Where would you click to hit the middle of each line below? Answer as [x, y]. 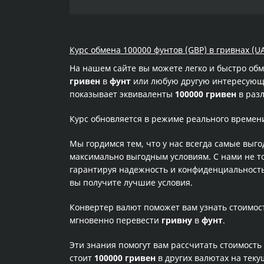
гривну [177, 220]
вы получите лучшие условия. [131, 182]
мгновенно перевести [115, 220]
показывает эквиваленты [122, 94]
